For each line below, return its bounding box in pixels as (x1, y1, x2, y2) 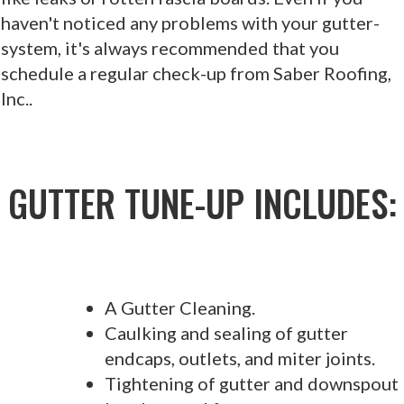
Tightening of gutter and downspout (105, 372, 399, 394)
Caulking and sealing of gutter (105, 321, 348, 344)
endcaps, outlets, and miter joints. (105, 346, 375, 369)
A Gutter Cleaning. (105, 296, 255, 318)
